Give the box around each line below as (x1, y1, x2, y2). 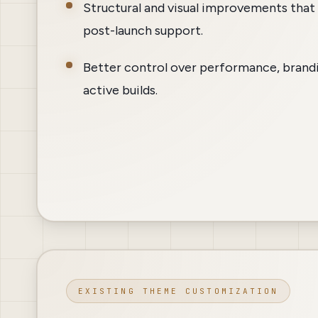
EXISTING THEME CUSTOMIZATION (78, 286, 279, 297)
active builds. (83, 82, 158, 99)
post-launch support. (83, 23, 203, 39)
